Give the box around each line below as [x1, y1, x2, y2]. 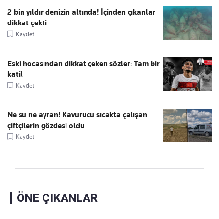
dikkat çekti [7, 19, 47, 28]
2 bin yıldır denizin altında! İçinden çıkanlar [7, 8, 155, 17]
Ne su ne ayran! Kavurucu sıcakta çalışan [7, 110, 147, 120]
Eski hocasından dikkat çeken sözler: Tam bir [7, 59, 160, 68]
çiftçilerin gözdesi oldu [7, 121, 85, 131]
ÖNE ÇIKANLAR [17, 191, 98, 205]
